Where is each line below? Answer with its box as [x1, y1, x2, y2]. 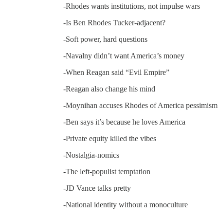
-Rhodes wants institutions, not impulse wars [63, 1, 200, 10]
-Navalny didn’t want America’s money [63, 51, 184, 60]
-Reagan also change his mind [63, 84, 155, 93]
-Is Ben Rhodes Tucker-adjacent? [63, 18, 165, 27]
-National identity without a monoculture [63, 200, 188, 209]
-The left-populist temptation [63, 167, 150, 176]
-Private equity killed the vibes [63, 134, 156, 143]
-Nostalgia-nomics [63, 150, 119, 159]
